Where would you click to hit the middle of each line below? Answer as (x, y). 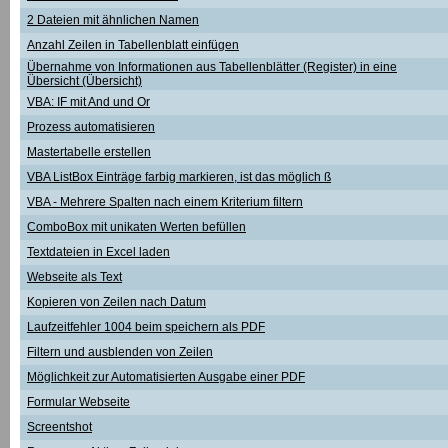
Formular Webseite (78, 402)
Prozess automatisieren (91, 127)
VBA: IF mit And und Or (88, 102)
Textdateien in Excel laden (98, 252)
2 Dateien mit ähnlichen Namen (113, 20)
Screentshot (59, 427)
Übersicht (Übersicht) (84, 81)
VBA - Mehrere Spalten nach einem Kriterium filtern (165, 202)
